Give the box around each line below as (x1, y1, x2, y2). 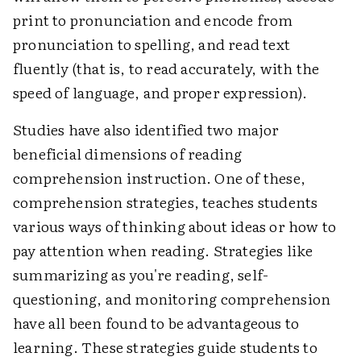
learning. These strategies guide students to (13, 335, 317, 358)
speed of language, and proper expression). (13, 81, 308, 103)
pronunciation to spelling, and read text (13, 32, 291, 55)
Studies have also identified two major (13, 118, 280, 140)
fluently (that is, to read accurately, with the (13, 56, 320, 79)
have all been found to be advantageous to (13, 311, 300, 334)
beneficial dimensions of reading (13, 142, 243, 164)
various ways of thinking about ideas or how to (13, 214, 337, 237)
